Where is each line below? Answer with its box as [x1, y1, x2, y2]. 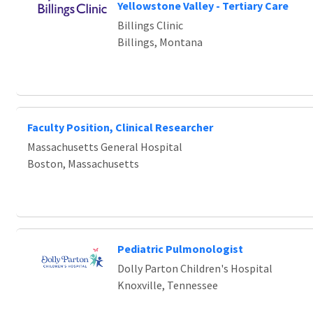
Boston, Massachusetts [27, 156, 139, 170]
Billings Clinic [117, 18, 183, 32]
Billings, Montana [117, 35, 203, 49]
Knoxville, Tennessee [117, 278, 218, 292]
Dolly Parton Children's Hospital [117, 261, 272, 275]
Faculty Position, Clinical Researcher [27, 120, 213, 134]
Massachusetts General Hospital [27, 140, 182, 154]
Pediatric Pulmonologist [117, 242, 243, 256]
